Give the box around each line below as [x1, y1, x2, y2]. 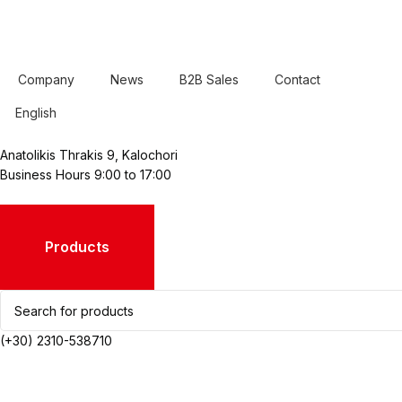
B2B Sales [179, 72, 239, 87]
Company [18, 72, 74, 87]
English [14, 105, 57, 121]
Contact [275, 72, 320, 87]
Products [45, 238, 109, 257]
